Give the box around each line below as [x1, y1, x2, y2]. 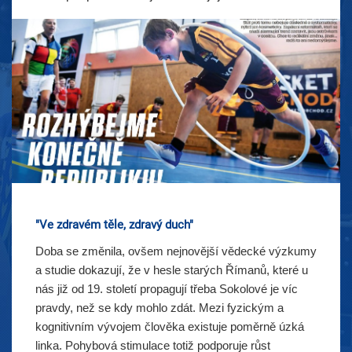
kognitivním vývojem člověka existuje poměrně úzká [35, 320, 304, 333]
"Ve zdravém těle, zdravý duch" [35, 218, 193, 232]
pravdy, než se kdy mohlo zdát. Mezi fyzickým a [35, 301, 284, 314]
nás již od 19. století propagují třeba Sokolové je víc [35, 282, 298, 295]
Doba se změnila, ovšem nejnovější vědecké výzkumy [35, 244, 317, 258]
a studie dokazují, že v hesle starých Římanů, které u [35, 263, 308, 277]
